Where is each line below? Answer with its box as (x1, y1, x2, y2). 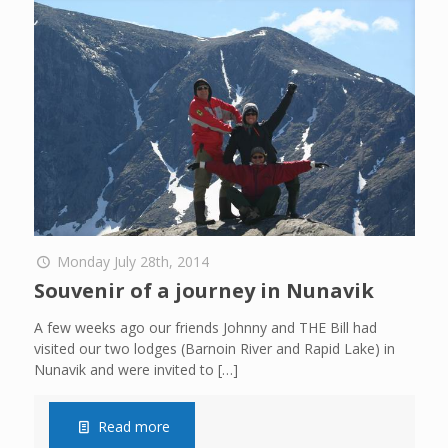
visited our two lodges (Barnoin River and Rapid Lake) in (33, 338, 395, 358)
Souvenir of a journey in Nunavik (33, 276, 374, 304)
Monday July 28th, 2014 (57, 251, 210, 271)
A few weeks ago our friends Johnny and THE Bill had (33, 317, 377, 337)
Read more (98, 416, 171, 436)
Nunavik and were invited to (33, 359, 214, 379)
